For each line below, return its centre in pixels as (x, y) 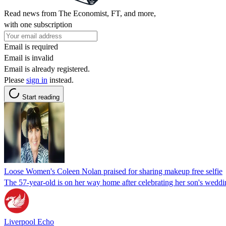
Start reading (41, 97)
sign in (37, 80)
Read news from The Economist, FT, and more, (80, 13)
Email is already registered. (47, 69)
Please (15, 80)
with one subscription (38, 24)
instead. (61, 80)
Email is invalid (29, 58)
